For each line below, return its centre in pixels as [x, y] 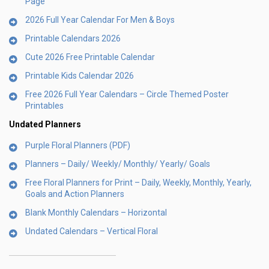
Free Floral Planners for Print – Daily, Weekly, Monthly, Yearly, [138, 182]
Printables [44, 105]
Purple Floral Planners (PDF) [78, 145]
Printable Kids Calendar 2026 [80, 75]
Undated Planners [45, 124]
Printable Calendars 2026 [73, 38]
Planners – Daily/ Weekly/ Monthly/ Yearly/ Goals [118, 164]
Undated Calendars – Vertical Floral [92, 231]
